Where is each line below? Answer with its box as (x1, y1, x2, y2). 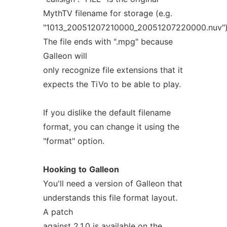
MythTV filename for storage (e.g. (43, 8, 172, 18)
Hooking (43, 164, 76, 174)
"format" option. (43, 136, 104, 146)
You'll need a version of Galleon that (43, 178, 182, 188)
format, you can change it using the (43, 122, 179, 132)
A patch (43, 207, 73, 217)
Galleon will (43, 51, 87, 61)
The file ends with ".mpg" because (43, 36, 173, 47)
